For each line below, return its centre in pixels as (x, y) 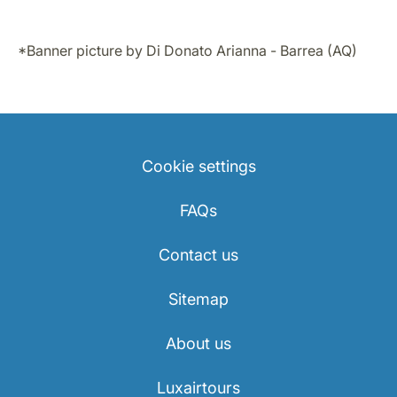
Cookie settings (198, 167)
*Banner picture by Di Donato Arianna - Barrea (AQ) (187, 51)
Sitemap (198, 300)
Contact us (198, 255)
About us (198, 344)
